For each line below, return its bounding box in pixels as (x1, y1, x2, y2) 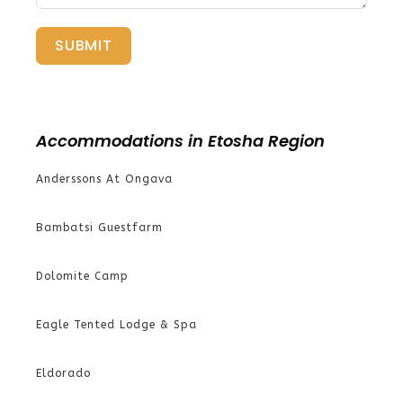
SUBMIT (55, 34, 112, 56)
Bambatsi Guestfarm (36, 220, 163, 234)
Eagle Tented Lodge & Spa (36, 318, 197, 331)
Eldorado (36, 366, 91, 380)
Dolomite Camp (36, 269, 129, 282)
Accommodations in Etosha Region (36, 129, 325, 152)
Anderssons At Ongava (36, 172, 173, 185)
